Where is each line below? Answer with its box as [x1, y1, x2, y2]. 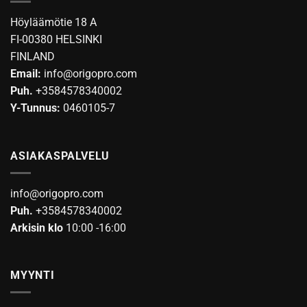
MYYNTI [10, 269, 55, 282]
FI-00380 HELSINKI [10, 33, 102, 47]
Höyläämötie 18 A [10, 16, 97, 29]
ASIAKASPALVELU [10, 149, 110, 163]
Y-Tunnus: [10, 101, 60, 115]
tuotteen [232, 29, 269, 40]
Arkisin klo [10, 221, 63, 234]
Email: [10, 67, 41, 81]
